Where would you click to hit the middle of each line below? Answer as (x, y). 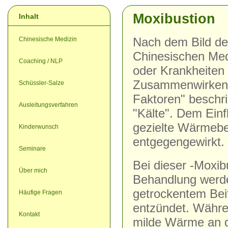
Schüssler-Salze (41, 83)
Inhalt (29, 16)
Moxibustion (174, 19)
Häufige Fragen (40, 192)
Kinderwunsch (39, 127)
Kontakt (29, 214)
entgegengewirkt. (179, 142)
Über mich (33, 170)
